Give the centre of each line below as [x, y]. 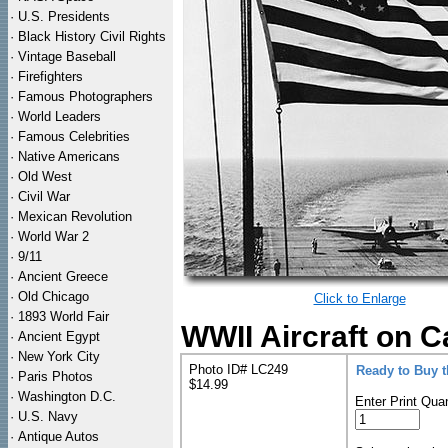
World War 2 [53, 236]
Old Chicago [53, 296]
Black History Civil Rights [92, 36]
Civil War [44, 196]
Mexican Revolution [75, 216]
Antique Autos [58, 436]
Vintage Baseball [67, 56]
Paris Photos [55, 376]
